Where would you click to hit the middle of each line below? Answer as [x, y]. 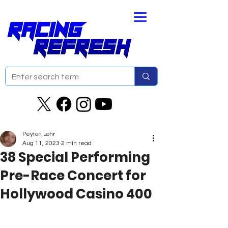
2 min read [76, 143]
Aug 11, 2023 [41, 143]
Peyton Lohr [39, 134]
